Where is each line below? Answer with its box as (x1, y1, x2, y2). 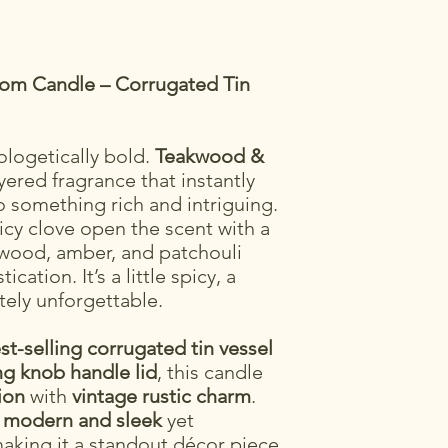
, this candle (157, 360, 263, 385)
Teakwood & (155, 144, 264, 169)
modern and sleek (3, 408, 162, 433)
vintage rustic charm (72, 384, 251, 409)
